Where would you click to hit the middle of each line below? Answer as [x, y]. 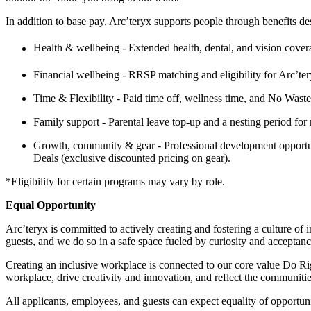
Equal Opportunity [51, 205]
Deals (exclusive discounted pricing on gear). [132, 158]
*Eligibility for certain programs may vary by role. [115, 181]
